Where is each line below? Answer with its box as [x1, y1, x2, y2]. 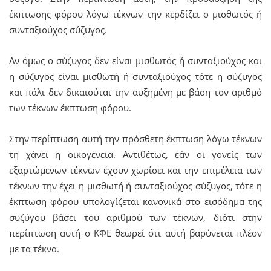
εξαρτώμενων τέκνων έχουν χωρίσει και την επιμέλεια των [9, 163, 262, 176]
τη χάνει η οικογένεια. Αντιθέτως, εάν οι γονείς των [9, 148, 262, 160]
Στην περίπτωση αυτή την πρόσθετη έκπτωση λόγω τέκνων [9, 132, 262, 145]
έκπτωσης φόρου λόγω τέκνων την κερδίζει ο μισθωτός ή [9, 7, 262, 20]
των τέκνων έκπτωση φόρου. [9, 101, 131, 114]
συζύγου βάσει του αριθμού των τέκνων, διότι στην [9, 211, 262, 223]
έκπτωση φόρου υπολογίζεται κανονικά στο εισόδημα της [9, 195, 262, 207]
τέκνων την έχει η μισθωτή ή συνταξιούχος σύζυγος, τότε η [9, 179, 262, 192]
